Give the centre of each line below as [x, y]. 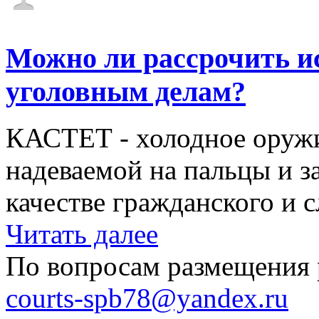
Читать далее [82, 234]
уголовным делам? [126, 92]
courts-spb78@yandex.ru [147, 298]
